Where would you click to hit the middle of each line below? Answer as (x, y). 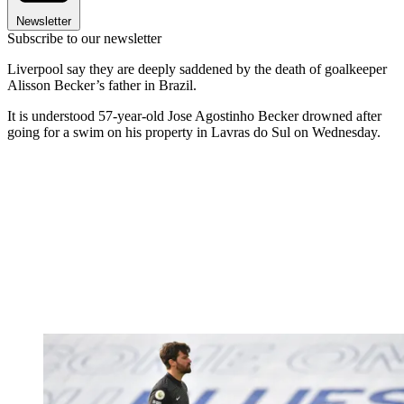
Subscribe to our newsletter (84, 38)
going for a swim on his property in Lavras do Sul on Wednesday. (194, 132)
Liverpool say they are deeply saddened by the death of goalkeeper (197, 69)
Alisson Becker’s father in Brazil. (102, 85)
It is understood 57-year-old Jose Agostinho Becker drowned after (194, 115)
